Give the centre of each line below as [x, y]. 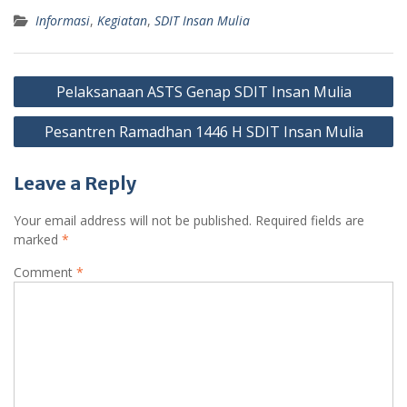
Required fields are [310, 220]
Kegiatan [122, 20]
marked [38, 239]
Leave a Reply [75, 183]
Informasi [63, 20]
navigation [60, 106]
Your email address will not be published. [133, 220]
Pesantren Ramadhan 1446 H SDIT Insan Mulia [203, 131]
